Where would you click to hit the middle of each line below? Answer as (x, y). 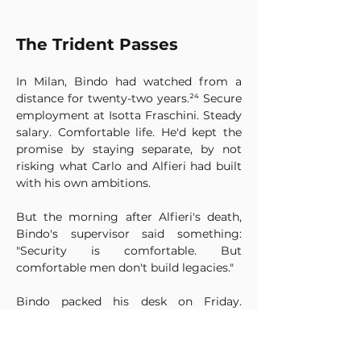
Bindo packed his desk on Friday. (129, 301)
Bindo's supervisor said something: (129, 234)
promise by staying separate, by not (129, 149)
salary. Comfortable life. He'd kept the (129, 132)
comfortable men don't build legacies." (125, 268)
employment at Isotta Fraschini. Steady (129, 115)
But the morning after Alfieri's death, (129, 217)
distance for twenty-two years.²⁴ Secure (129, 98)
